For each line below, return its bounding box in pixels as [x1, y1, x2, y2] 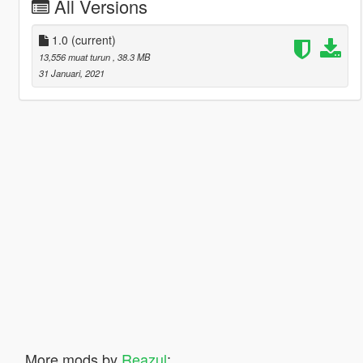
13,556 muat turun [38, 49, 113, 63]
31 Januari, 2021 [38, 66, 105, 79]
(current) [70, 31, 116, 48]
